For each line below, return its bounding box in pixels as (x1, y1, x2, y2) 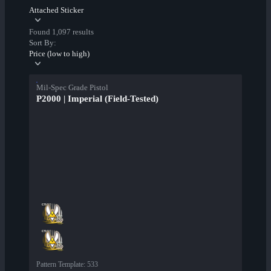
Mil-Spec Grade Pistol (36, 83, 108, 93)
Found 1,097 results (29, 27, 94, 37)
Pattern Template (36, 260, 83, 269)
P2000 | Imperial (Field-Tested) (36, 94, 158, 104)
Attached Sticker (29, 5, 83, 15)
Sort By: (29, 38, 56, 48)
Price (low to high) (29, 49, 90, 59)
